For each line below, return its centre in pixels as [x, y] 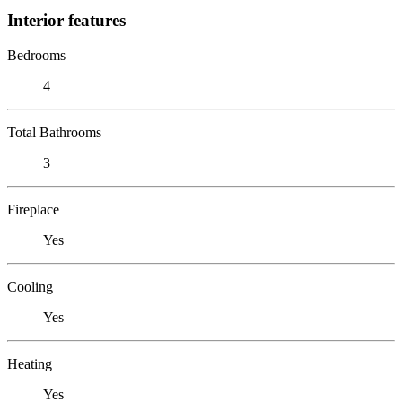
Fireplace [33, 209]
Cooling [30, 286]
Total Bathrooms [54, 132]
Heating [30, 363]
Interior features [66, 20]
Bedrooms [36, 55]
